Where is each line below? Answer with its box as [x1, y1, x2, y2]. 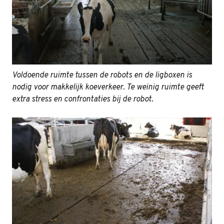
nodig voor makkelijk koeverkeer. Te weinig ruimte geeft [12, 82, 204, 93]
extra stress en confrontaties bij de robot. [12, 94, 153, 105]
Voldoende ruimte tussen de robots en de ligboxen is [12, 70, 192, 81]
